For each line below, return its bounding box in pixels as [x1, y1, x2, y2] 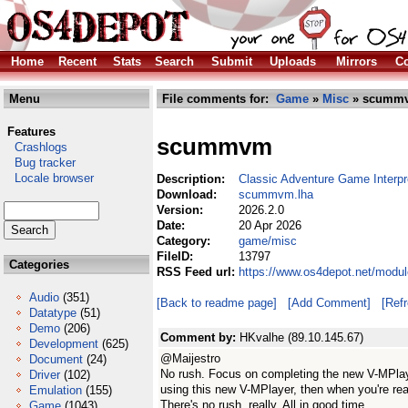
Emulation [29, 383, 82, 397]
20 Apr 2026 [239, 219, 301, 232]
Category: [157, 234, 214, 248]
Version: [157, 203, 207, 217]
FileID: [157, 250, 197, 263]
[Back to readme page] [157, 296, 277, 310]
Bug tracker [4, 156, 76, 169]
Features [7, 125, 56, 138]
